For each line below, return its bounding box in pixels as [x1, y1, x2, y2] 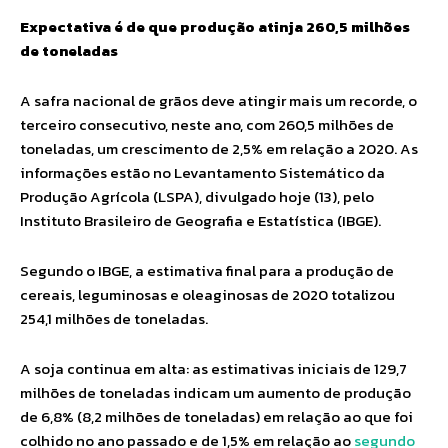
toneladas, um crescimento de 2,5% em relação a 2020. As [20, 137, 418, 160]
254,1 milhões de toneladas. [20, 307, 208, 330]
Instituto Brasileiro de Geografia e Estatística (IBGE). [20, 209, 381, 232]
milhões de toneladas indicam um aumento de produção [20, 381, 411, 404]
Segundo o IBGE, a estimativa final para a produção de [20, 259, 394, 282]
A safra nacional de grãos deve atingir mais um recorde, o [20, 89, 417, 112]
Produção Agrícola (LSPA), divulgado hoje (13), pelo [20, 185, 374, 208]
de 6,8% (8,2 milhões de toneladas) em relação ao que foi [20, 405, 413, 428]
